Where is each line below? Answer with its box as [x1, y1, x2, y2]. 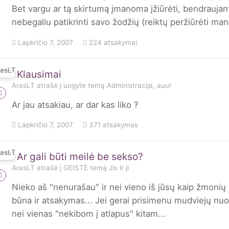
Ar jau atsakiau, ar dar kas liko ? [12, 99, 139, 110]
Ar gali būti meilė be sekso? [17, 150, 143, 163]
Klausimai [17, 68, 61, 80]
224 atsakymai [87, 38, 137, 47]
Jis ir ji [109, 163, 129, 172]
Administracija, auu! [107, 81, 171, 89]
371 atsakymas [87, 120, 138, 129]
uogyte [63, 81, 86, 89]
